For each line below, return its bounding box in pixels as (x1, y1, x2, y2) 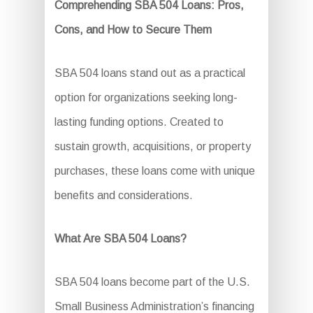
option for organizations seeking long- (54, 92, 238, 104)
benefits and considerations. (54, 189, 193, 202)
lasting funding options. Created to (54, 116, 224, 129)
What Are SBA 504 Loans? (54, 233, 187, 245)
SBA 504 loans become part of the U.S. (54, 276, 250, 289)
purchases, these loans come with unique (54, 165, 255, 177)
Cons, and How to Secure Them (54, 24, 212, 36)
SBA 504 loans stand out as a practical (54, 67, 245, 80)
